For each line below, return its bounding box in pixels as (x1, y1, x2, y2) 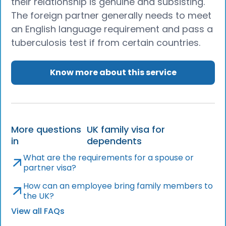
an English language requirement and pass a (11, 23, 213, 35)
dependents (87, 134, 142, 147)
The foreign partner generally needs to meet (11, 9, 212, 22)
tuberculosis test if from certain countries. (11, 36, 201, 49)
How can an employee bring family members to (23, 180, 213, 192)
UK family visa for (87, 123, 165, 136)
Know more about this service (49, 66, 177, 78)
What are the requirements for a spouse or (23, 151, 194, 163)
